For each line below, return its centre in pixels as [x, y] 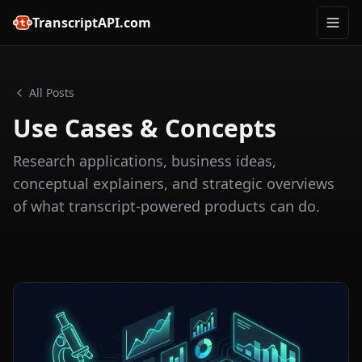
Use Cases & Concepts [145, 128]
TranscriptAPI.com [92, 23]
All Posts [52, 93]
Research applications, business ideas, [145, 161]
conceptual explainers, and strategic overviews [174, 183]
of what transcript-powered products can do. [166, 206]
